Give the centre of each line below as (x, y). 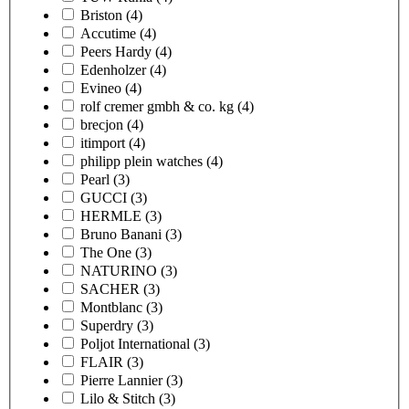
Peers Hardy (116, 51)
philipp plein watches (142, 161)
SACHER (110, 288)
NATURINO (119, 270)
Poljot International (135, 343)
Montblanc (111, 307)
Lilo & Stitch (118, 398)
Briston (101, 15)
